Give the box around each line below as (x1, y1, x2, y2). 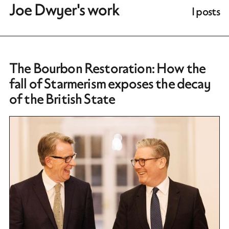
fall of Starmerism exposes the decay (9, 78, 211, 91)
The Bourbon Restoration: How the (9, 63, 206, 76)
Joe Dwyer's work (9, 4, 119, 19)
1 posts (191, 7, 220, 18)
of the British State (9, 94, 116, 107)
